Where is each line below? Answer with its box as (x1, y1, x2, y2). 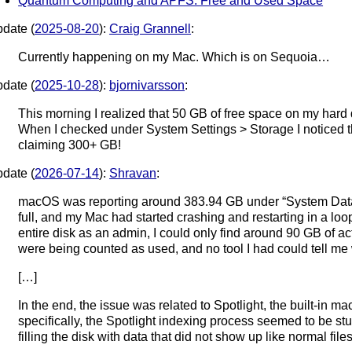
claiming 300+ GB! (18, 137, 122, 152)
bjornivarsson (109, 78, 185, 92)
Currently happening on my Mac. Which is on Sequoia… (18, 49, 331, 64)
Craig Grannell (109, 21, 192, 35)
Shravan (109, 166, 157, 180)
